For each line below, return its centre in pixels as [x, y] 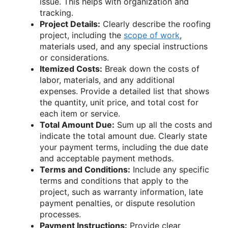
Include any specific [170, 170]
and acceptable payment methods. [107, 159]
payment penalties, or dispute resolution [117, 203]
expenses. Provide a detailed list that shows [124, 91]
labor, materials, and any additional [107, 80]
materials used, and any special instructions [124, 47]
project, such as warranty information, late [121, 192]
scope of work [152, 35]
